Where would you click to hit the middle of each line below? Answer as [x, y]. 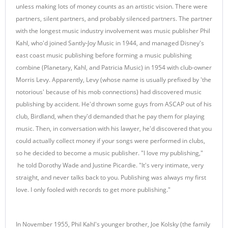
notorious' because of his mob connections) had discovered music [109, 92]
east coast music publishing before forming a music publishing [104, 55]
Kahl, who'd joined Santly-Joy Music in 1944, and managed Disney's [110, 43]
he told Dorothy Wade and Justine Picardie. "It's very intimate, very [110, 165]
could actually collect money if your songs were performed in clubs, [110, 141]
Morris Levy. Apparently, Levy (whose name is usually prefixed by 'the [113, 80]
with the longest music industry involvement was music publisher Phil [113, 31]
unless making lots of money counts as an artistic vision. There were [112, 6]
